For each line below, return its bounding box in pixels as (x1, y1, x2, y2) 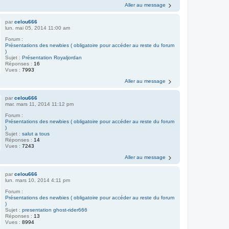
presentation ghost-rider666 (22, 207, 88, 213)
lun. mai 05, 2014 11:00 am (5, 25, 71, 31)
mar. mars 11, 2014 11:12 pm (5, 101, 74, 107)
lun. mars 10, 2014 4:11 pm (5, 177, 71, 183)
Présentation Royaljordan (22, 54, 82, 60)
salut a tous (22, 130, 50, 136)
